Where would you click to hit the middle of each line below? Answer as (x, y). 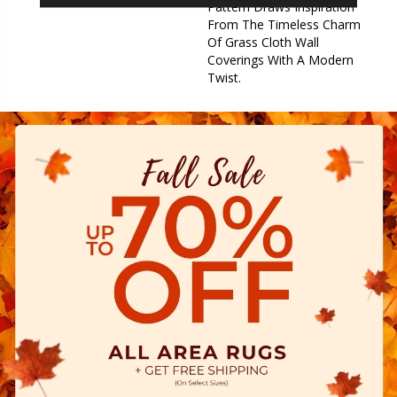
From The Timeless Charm (284, 24)
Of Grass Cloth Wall (263, 42)
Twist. (224, 77)
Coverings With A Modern (280, 59)
